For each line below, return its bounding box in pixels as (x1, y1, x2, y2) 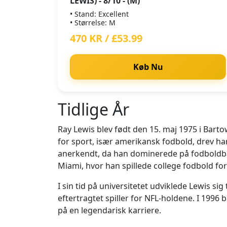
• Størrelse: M (70, 18, 116, 27)
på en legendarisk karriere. (58, 205, 161, 216)
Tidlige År (58, 98, 129, 120)
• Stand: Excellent (70, 9, 129, 19)
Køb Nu (133, 61, 163, 72)
